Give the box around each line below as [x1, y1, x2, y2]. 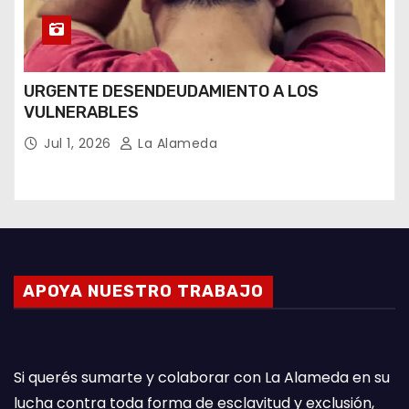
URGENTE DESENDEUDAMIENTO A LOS [24, 80, 319, 101]
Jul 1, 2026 [44, 133, 115, 152]
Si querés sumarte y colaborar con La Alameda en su [14, 366, 390, 388]
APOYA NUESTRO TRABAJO [23, 280, 264, 301]
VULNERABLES [24, 101, 139, 122]
